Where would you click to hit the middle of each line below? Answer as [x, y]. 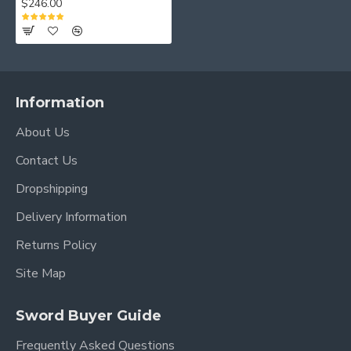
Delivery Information [71, 217]
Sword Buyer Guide [89, 316]
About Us [43, 132]
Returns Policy [56, 245]
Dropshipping [52, 189]
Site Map [41, 273]
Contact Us [47, 161]
